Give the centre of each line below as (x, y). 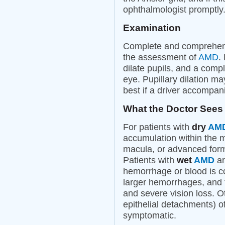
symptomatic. (150, 216)
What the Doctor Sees (173, 109)
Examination (152, 28)
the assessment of (161, 58)
